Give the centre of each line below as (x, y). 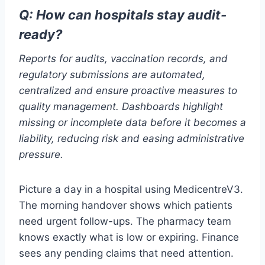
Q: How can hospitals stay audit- (123, 15)
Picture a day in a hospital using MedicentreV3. (131, 190)
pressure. (41, 155)
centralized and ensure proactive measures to (128, 91)
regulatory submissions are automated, (112, 75)
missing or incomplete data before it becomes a (132, 123)
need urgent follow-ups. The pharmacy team (125, 222)
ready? (41, 35)
